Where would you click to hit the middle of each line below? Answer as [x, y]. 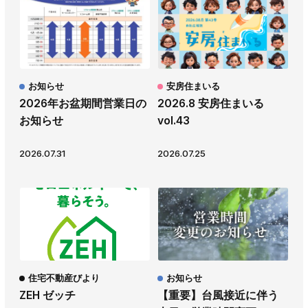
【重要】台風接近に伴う [218, 296]
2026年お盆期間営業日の [83, 103]
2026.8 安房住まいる [211, 103]
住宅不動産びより [64, 278]
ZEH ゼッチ [47, 296]
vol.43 [174, 120]
